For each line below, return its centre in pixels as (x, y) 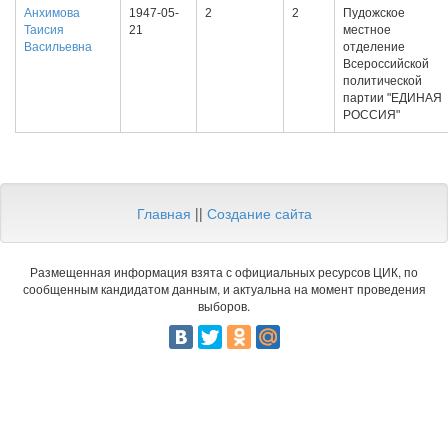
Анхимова (52, 13)
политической (382, 81)
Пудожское (374, 13)
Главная (163, 213)
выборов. (224, 305)
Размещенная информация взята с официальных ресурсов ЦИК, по (224, 271)
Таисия (44, 30)
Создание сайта (259, 213)
